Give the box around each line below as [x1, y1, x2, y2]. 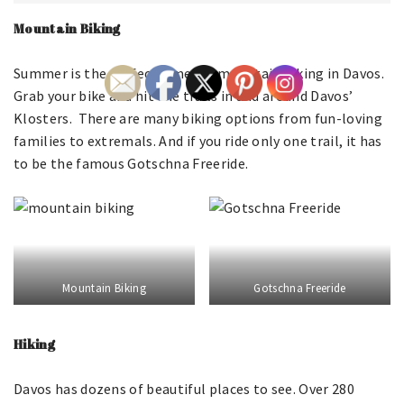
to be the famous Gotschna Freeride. [14, 154, 249, 172]
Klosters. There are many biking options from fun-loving [14, 109, 382, 127]
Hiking [14, 335, 55, 353]
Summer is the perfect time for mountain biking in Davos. [14, 64, 384, 82]
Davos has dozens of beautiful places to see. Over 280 [14, 380, 354, 398]
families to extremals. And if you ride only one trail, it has [14, 132, 382, 150]
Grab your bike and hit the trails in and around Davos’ [14, 87, 353, 105]
